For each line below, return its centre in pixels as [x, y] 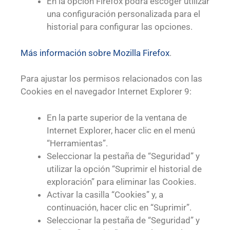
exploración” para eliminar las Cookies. [121, 181]
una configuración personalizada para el [123, 14]
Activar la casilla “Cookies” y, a [105, 194]
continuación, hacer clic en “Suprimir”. [119, 207]
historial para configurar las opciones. [120, 27]
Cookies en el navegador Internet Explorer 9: [106, 92]
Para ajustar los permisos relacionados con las [111, 79]
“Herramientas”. [77, 143]
